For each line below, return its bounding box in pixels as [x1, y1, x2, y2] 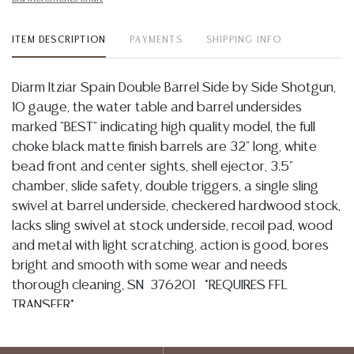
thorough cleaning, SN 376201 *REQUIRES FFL [12, 279, 288, 292]
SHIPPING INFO [205, 36, 282, 44]
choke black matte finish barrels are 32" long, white [12, 141, 317, 153]
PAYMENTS [130, 36, 183, 44]
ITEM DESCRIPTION [12, 36, 107, 44]
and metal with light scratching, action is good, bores [12, 239, 329, 252]
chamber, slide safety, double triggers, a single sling [12, 180, 318, 193]
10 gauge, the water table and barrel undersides [12, 101, 302, 114]
